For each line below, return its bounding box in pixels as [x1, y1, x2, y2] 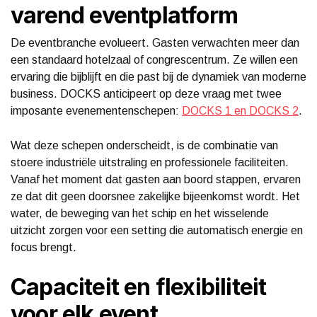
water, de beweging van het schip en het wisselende [11, 207, 269, 219]
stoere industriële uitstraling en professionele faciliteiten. [11, 156, 289, 168]
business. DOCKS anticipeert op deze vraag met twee [11, 87, 282, 100]
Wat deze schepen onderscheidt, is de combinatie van [11, 139, 278, 151]
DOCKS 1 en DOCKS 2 [182, 104, 299, 117]
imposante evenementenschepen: [11, 104, 182, 117]
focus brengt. [11, 241, 76, 253]
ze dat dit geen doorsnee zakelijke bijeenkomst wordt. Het [11, 190, 300, 202]
